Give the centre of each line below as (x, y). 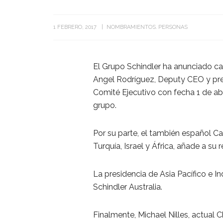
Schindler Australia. (128, 187)
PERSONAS (173, 27)
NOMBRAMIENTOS (131, 27)
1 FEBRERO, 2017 (75, 27)
